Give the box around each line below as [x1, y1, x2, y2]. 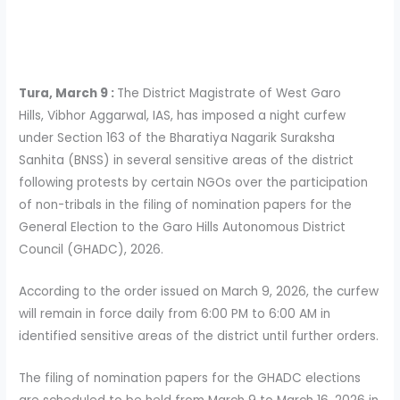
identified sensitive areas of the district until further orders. [19, 327, 379, 345]
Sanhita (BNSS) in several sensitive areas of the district [19, 151, 354, 169]
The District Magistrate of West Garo [117, 84, 342, 102]
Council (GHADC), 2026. [19, 240, 164, 258]
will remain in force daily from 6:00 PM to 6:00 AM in [19, 304, 331, 322]
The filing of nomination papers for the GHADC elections [19, 369, 362, 387]
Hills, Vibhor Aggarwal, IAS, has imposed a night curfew [19, 106, 346, 124]
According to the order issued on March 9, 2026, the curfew [19, 282, 379, 300]
